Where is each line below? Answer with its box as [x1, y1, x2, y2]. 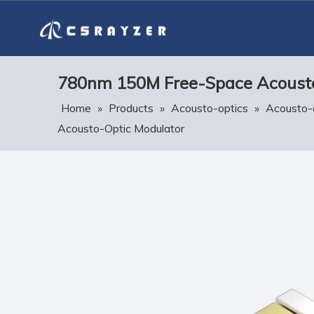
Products [109, 101, 153, 115]
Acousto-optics [171, 101, 248, 115]
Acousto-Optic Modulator [57, 121, 184, 135]
